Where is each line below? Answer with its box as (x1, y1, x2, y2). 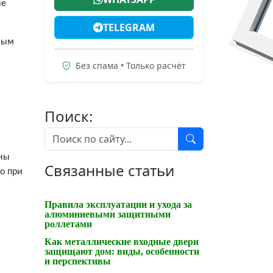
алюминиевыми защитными (44, 208, 171, 219)
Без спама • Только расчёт (73, 59, 186, 71)
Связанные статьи (44, 160, 174, 180)
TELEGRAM (103, 20, 155, 34)
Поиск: (44, 105, 93, 126)
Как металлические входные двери (44, 236, 199, 247)
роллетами (44, 218, 92, 229)
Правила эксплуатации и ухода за (44, 199, 192, 210)
